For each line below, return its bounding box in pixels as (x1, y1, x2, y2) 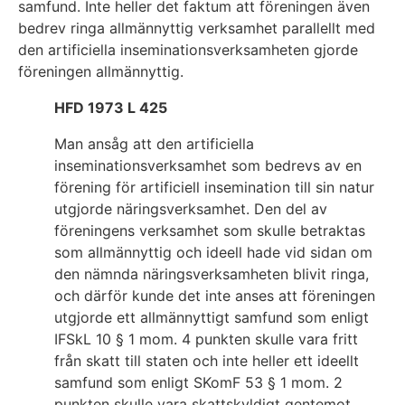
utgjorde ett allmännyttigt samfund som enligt (54, 307, 369, 326)
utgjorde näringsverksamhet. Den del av (54, 199, 327, 218)
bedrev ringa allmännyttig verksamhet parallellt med (18, 18, 375, 37)
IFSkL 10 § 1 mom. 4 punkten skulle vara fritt (54, 329, 358, 348)
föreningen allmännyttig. (18, 61, 184, 80)
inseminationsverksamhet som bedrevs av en (54, 155, 362, 174)
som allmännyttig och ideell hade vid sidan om (54, 242, 372, 261)
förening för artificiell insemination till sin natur (54, 177, 374, 196)
